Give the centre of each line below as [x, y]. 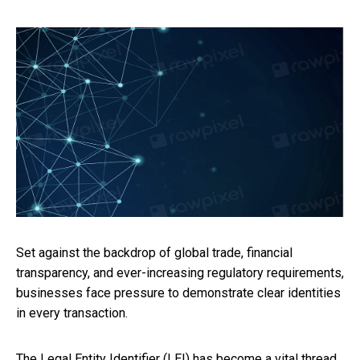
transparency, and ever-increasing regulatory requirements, [180, 273]
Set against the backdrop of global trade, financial [154, 253]
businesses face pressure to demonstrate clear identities [178, 293]
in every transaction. [72, 313]
